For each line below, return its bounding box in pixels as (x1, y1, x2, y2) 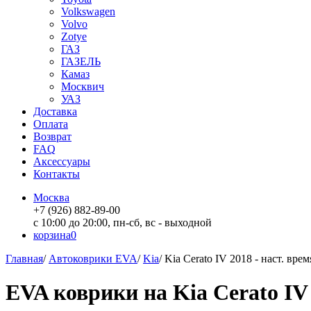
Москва (33, 192, 69, 203)
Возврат (33, 131, 72, 142)
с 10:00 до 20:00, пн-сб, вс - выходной (33, 217, 212, 228)
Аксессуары (33, 155, 90, 167)
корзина (33, 229, 71, 241)
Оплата (33, 118, 68, 130)
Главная (6, 253, 43, 264)
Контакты (33, 168, 80, 180)
